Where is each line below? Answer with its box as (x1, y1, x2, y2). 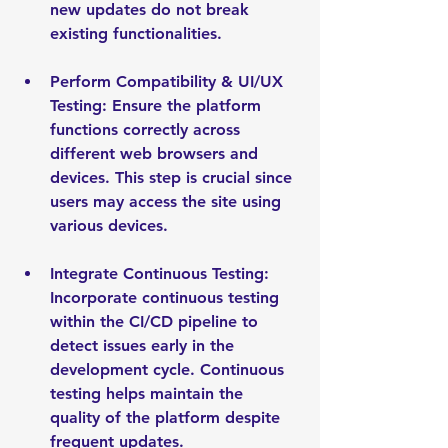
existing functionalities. (50, 24, 222, 43)
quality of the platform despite (50, 408, 285, 427)
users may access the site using (50, 192, 286, 211)
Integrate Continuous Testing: (50, 264, 274, 283)
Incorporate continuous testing (50, 288, 284, 307)
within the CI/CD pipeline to (50, 312, 263, 331)
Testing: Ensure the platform (50, 96, 266, 115)
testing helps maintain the (50, 384, 248, 403)
